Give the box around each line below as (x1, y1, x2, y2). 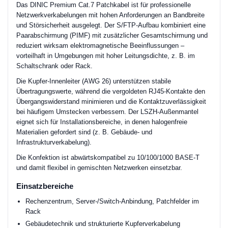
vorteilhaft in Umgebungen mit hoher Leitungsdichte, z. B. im (16, 52, 195, 60)
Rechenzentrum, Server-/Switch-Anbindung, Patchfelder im (25, 197, 199, 205)
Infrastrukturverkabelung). (16, 138, 92, 146)
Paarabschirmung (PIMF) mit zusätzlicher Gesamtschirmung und (16, 32, 208, 39)
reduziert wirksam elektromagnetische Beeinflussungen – (16, 42, 184, 49)
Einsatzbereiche (16, 182, 73, 190)
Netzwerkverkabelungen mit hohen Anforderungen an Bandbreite (16, 11, 205, 19)
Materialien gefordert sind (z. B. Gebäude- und (16, 128, 152, 136)
